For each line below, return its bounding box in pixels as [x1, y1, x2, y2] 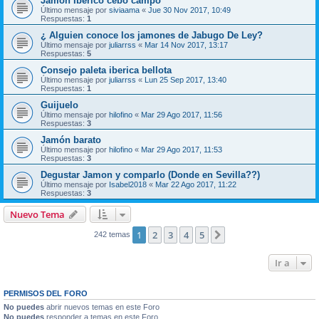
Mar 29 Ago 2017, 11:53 [141, 145, 222, 154]
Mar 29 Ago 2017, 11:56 [141, 110, 222, 119]
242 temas [94, 229, 132, 239]
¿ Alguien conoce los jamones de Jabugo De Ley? [41, 29, 263, 41]
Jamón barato [41, 134, 101, 145]
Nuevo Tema [10, 207, 65, 221]
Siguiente [227, 229, 268, 242]
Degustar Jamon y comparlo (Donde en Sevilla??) [41, 169, 260, 180]
